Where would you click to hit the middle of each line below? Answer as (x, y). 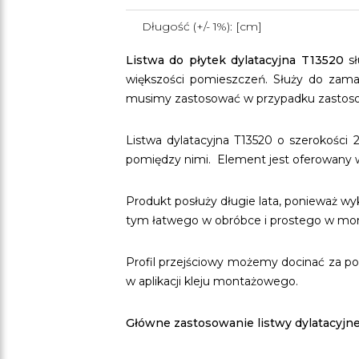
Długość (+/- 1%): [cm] (202, 26)
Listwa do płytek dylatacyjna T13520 (235, 60)
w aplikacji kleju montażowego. (212, 281)
